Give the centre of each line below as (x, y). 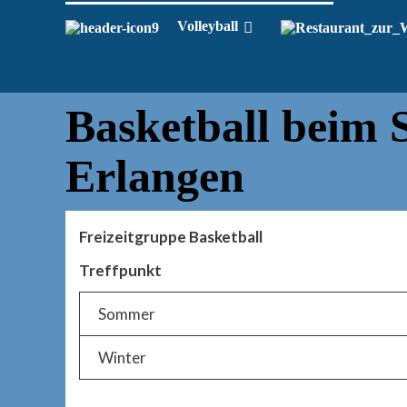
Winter (122, 358)
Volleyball (208, 26)
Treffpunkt (120, 271)
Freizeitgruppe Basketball (171, 237)
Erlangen (155, 177)
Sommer (127, 314)
